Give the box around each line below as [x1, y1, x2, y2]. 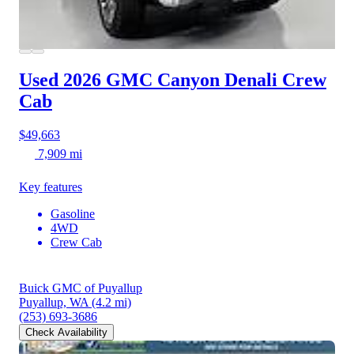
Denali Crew [224, 70, 326, 91]
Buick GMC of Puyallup [19, 281, 142, 296]
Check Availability [25, 326, 107, 339]
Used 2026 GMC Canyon [19, 70, 220, 91]
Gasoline [51, 207, 95, 221]
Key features [19, 180, 82, 194]
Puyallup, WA [19, 296, 88, 310]
